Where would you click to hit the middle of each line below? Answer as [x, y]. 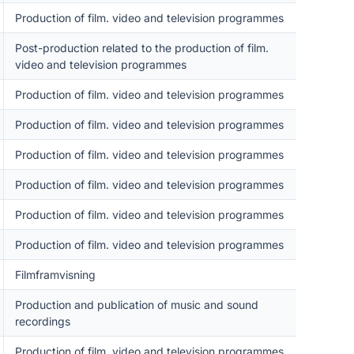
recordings [42, 321]
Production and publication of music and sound [136, 305]
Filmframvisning [55, 275]
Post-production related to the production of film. [141, 48]
